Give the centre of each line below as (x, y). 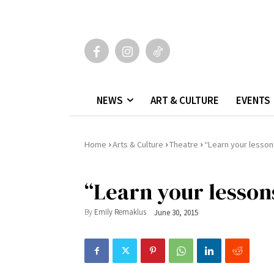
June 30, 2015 (176, 212)
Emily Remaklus (120, 212)
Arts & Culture (138, 144)
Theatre (184, 144)
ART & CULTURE (185, 100)
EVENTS (253, 100)
